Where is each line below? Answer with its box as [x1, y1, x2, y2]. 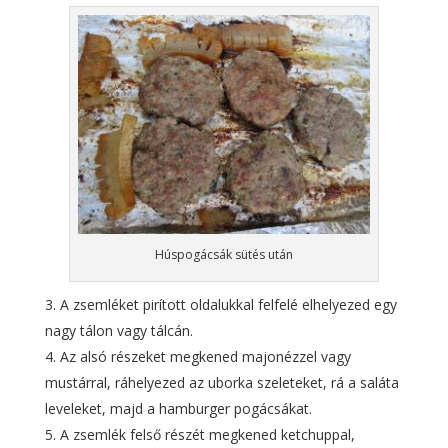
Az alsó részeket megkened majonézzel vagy [59, 346, 351, 366]
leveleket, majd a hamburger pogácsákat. [44, 398, 312, 418]
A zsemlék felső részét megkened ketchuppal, [59, 424, 355, 444]
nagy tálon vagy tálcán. [44, 320, 193, 340]
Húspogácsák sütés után [154, 245, 293, 263]
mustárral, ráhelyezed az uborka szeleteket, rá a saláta [44, 372, 399, 392]
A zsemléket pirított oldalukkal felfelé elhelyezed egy [59, 294, 397, 314]
